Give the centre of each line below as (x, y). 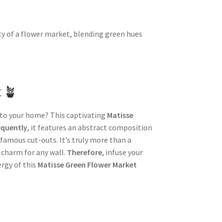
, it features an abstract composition (90, 128)
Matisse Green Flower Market (87, 165)
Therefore (85, 152)
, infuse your (123, 152)
